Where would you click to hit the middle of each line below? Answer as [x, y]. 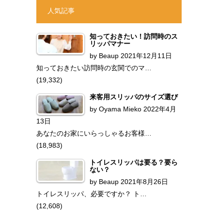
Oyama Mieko [120, 109]
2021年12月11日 [146, 55]
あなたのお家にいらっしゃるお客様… [94, 133]
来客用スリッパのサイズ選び [133, 97]
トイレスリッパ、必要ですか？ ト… [91, 194]
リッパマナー [110, 43]
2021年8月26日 [144, 181]
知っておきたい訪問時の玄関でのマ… [94, 68]
